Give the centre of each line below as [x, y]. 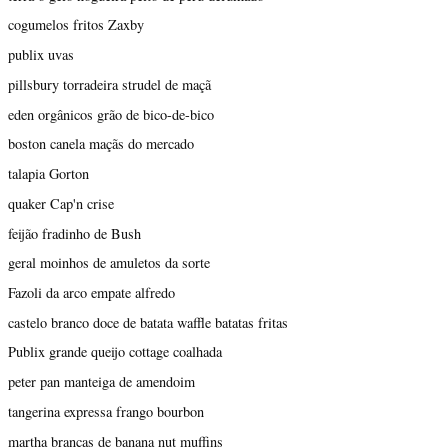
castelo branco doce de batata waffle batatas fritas [148, 322]
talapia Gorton [48, 174]
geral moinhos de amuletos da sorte [109, 263]
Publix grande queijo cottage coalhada [115, 352]
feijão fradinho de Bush [74, 233]
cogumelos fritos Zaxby [76, 25]
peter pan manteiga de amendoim [101, 382]
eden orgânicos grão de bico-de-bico [111, 114]
